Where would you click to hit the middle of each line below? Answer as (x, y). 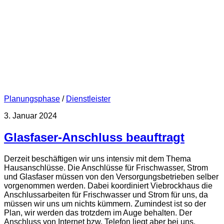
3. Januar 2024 (30, 116)
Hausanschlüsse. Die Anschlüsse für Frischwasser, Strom (106, 167)
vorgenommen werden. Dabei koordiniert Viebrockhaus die (108, 185)
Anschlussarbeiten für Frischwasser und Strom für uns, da (106, 194)
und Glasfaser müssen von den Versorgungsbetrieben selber (111, 176)
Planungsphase (32, 99)
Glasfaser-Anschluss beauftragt (94, 137)
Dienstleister (88, 99)
